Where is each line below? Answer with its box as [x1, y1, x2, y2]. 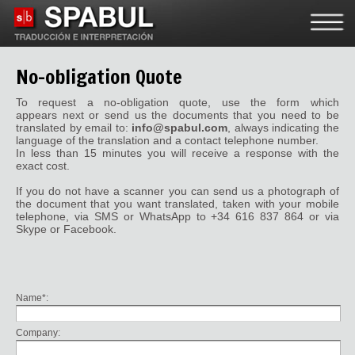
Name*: [16, 292, 49, 303]
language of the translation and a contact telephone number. [16, 134, 319, 147]
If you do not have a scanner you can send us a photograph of [16, 185, 339, 197]
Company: [16, 327, 61, 338]
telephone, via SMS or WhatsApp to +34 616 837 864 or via [16, 210, 339, 223]
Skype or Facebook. [16, 223, 117, 235]
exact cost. [16, 159, 71, 172]
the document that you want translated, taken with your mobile [16, 197, 339, 210]
